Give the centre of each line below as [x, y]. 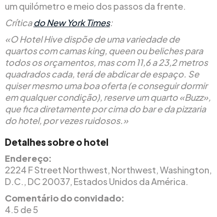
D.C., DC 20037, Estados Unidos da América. [97, 181]
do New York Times [72, 22]
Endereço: [28, 158]
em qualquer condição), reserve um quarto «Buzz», [108, 97]
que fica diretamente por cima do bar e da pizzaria [105, 108]
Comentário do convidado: [65, 198]
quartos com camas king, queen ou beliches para [104, 50]
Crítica [19, 22]
